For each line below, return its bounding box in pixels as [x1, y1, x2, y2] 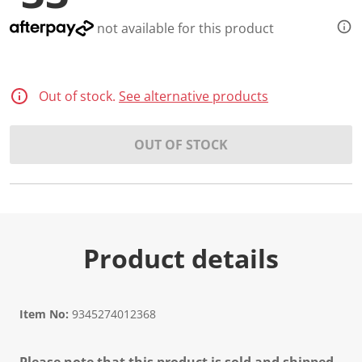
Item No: [19, 306, 69, 322]
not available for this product [94, 19, 274, 37]
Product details [83, 241, 279, 276]
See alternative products [119, 87, 268, 105]
